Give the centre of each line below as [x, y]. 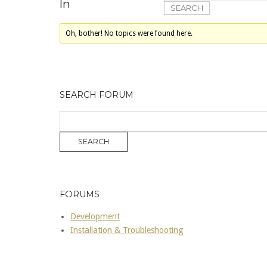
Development [95, 217]
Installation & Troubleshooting [127, 230]
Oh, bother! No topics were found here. [129, 34]
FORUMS [80, 194]
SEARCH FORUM [97, 95]
